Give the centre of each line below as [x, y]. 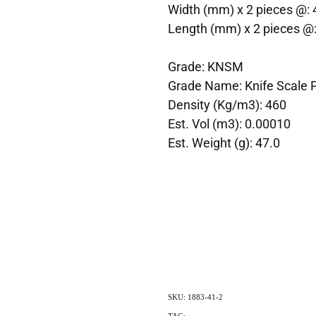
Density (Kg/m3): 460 [227, 104]
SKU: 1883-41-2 [195, 297]
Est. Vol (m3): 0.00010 [229, 123]
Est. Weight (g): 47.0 [224, 142]
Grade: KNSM [205, 66]
